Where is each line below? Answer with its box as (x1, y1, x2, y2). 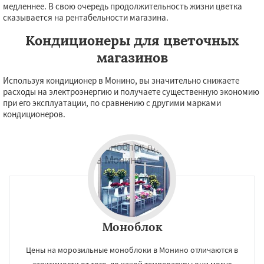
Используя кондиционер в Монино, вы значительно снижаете (3, 75, 239, 86)
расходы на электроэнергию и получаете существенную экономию (3, 86, 259, 97)
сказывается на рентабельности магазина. (3, 12, 169, 23)
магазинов (96, 49, 168, 66)
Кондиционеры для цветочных (25, 32, 239, 49)
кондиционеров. (3, 108, 65, 120)
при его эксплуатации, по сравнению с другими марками (3, 97, 221, 108)
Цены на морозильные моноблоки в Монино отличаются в (26, 245, 238, 255)
